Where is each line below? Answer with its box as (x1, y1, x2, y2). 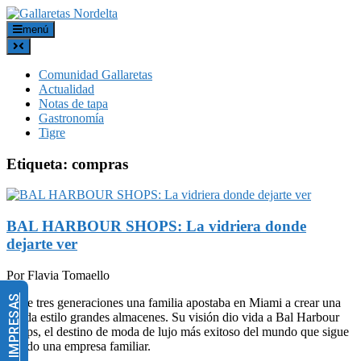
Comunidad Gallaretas (39, 68, 152, 81)
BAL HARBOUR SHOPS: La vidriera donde (6, 218, 306, 235)
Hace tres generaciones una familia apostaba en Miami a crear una (6, 295, 341, 309)
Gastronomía (39, 111, 104, 125)
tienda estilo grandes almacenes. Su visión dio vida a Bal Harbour (6, 309, 339, 324)
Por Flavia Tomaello (6, 268, 110, 282)
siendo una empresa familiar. (6, 338, 151, 353)
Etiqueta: (6, 155, 72, 172)
